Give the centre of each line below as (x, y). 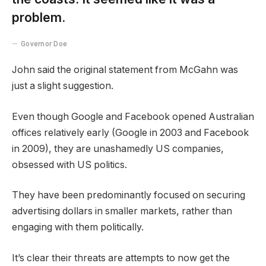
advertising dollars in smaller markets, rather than (122, 211)
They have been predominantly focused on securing (129, 195)
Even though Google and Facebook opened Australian (133, 116)
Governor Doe (44, 44)
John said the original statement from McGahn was (125, 70)
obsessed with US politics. (69, 164)
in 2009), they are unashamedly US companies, (118, 148)
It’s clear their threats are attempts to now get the (121, 258)
